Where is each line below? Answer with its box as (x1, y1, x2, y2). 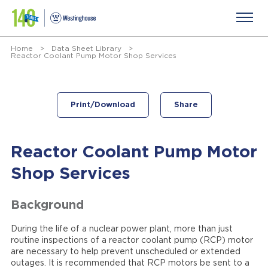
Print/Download (70, 101, 135, 109)
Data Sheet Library (51, 45, 121, 52)
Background (10, 199, 84, 211)
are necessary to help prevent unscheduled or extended (10, 248, 240, 256)
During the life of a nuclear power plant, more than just (10, 225, 233, 233)
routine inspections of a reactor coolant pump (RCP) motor (10, 236, 253, 245)
